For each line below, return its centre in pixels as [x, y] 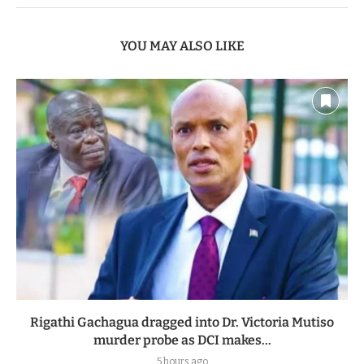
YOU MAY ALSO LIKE [182, 45]
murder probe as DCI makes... [182, 340]
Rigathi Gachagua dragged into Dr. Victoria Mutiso [182, 322]
